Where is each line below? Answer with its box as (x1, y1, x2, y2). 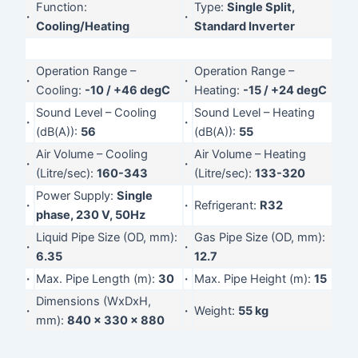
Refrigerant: (194, 197, 261, 213)
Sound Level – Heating (194, 105, 316, 120)
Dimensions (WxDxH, (36, 293, 152, 308)
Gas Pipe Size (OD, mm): (194, 229, 326, 245)
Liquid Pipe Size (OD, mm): (36, 229, 178, 245)
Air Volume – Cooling (36, 146, 149, 161)
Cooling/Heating (36, 18, 130, 34)
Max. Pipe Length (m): (36, 271, 159, 286)
